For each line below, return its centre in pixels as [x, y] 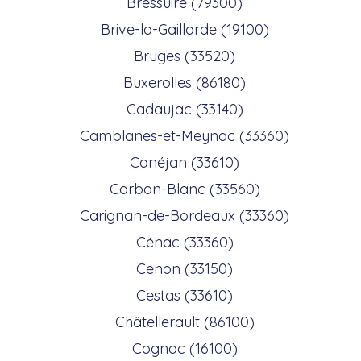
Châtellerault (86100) [185, 322]
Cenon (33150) [185, 268]
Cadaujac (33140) [185, 109]
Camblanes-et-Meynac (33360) [185, 135]
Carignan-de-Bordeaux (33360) [185, 215]
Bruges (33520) [185, 56]
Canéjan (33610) [185, 162]
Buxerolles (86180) [185, 82]
